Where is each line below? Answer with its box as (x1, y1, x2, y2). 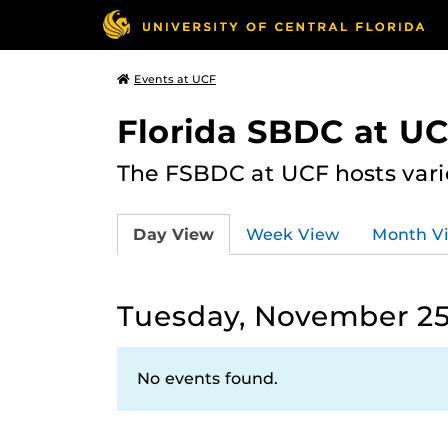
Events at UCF (134, 72, 216, 86)
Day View (133, 224, 214, 244)
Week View (246, 224, 340, 244)
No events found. (137, 369, 278, 388)
